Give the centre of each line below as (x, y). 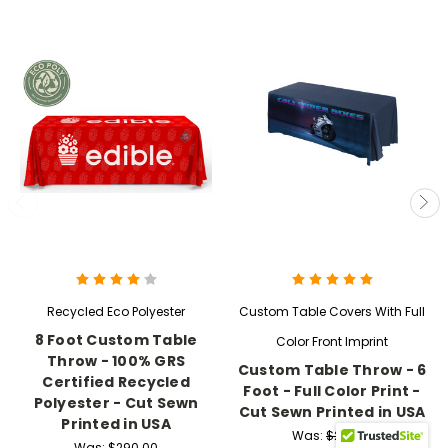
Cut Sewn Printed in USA (332, 412)
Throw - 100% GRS (116, 361)
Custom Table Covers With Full (332, 312)
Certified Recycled (116, 382)
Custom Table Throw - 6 (332, 370)
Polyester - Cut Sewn (116, 403)
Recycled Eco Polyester (116, 312)
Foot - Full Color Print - (332, 391)
